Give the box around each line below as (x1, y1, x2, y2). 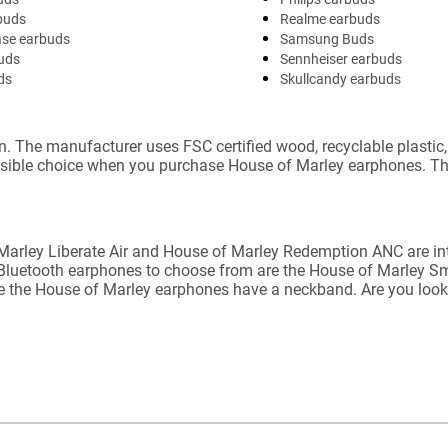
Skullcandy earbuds (280, 70, 401, 87)
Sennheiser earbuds (280, 50, 402, 67)
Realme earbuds (280, 10, 380, 27)
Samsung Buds (280, 30, 374, 47)
